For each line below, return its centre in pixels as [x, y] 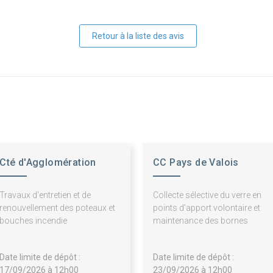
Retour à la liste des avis [138, 36]
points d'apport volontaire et [207, 208]
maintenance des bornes [200, 221]
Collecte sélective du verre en [207, 195]
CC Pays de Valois [196, 163]
